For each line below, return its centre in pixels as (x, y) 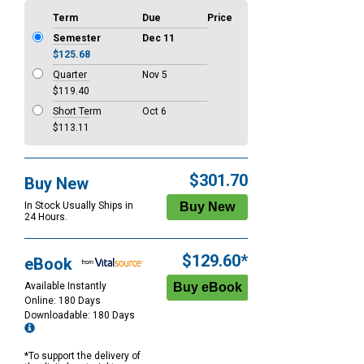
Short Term (77, 112)
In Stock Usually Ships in (79, 206)
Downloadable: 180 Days (81, 316)
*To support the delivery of (82, 356)
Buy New (56, 184)
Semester (77, 39)
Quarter (70, 75)
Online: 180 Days (63, 301)
